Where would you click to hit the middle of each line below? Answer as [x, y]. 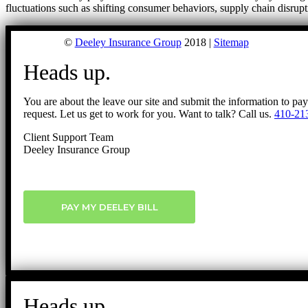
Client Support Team [68, 137]
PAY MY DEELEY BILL [109, 207]
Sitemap [231, 42]
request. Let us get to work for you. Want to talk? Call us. [149, 113]
